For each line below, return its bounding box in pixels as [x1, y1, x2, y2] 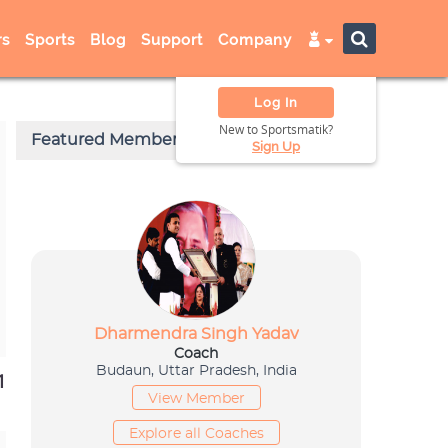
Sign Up [252, 139, 300, 154]
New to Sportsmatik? [219, 121, 333, 138]
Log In [254, 95, 298, 110]
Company [217, 31, 292, 49]
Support [140, 31, 203, 49]
